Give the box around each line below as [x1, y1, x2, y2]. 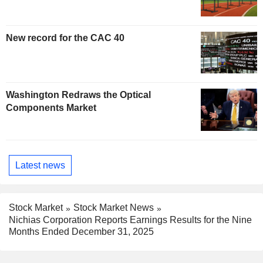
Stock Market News [73, 203, 154, 213]
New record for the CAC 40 [6, 32, 124, 43]
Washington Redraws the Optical [6, 90, 151, 100]
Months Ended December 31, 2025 [9, 227, 154, 237]
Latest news [15, 160, 65, 170]
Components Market [6, 103, 96, 113]
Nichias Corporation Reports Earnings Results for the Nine [9, 215, 252, 225]
